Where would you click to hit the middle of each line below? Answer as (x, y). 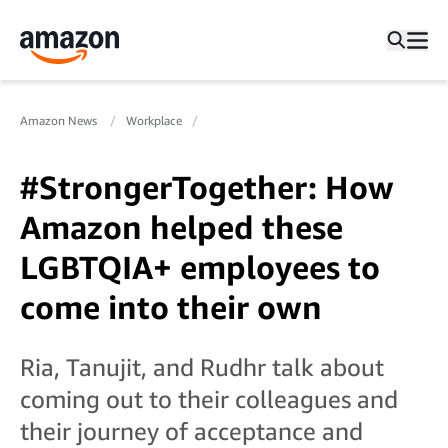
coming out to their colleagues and (209, 399)
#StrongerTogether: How (207, 187)
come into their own (171, 307)
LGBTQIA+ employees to (200, 267)
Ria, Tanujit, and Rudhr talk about (202, 367)
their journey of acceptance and (191, 431)
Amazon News (60, 120)
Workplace (154, 120)
